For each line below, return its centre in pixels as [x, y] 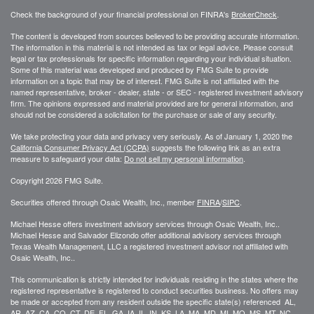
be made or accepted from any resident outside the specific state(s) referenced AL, [153, 301]
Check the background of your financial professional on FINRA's [121, 14]
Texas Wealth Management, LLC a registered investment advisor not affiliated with [149, 246]
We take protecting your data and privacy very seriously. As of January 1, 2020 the [151, 136]
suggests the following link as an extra [215, 147]
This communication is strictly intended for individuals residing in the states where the [154, 279]
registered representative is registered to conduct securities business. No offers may [155, 290]
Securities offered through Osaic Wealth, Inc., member [104, 202]
